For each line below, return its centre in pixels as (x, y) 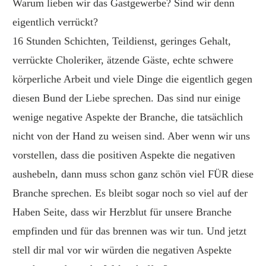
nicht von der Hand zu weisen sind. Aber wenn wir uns (131, 133)
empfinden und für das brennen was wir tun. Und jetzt (129, 228)
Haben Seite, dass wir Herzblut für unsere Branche (122, 209)
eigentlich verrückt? (55, 19)
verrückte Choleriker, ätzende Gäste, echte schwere (123, 57)
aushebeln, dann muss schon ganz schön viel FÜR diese (133, 171)
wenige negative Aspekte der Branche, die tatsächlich (128, 114)
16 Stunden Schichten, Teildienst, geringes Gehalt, (122, 38)
